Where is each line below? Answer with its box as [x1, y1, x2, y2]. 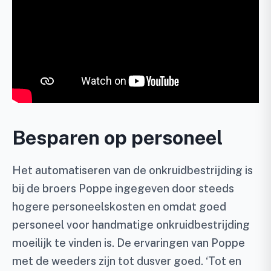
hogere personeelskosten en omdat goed [12, 200, 226, 213]
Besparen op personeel [12, 126, 223, 149]
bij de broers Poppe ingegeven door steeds [12, 182, 234, 195]
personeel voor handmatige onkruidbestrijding [12, 218, 250, 231]
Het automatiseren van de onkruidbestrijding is [12, 164, 253, 177]
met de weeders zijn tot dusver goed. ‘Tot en [12, 255, 241, 267]
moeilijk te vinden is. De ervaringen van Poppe [12, 237, 245, 249]
